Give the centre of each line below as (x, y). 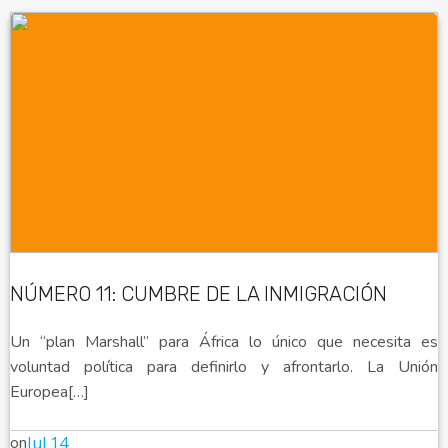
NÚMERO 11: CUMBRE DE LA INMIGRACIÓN (198, 293)
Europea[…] (49, 391)
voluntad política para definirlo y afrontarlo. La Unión (224, 366)
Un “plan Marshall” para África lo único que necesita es (224, 341)
